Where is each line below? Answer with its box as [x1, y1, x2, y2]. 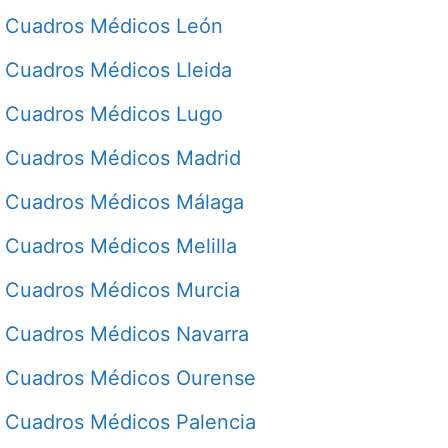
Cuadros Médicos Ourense [5, 365, 256, 390]
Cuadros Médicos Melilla [5, 233, 237, 258]
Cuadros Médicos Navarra [5, 321, 249, 346]
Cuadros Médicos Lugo [5, 101, 223, 126]
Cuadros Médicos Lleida [5, 57, 232, 82]
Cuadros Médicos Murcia [5, 277, 240, 302]
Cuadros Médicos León [5, 13, 223, 38]
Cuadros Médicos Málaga [5, 189, 244, 214]
